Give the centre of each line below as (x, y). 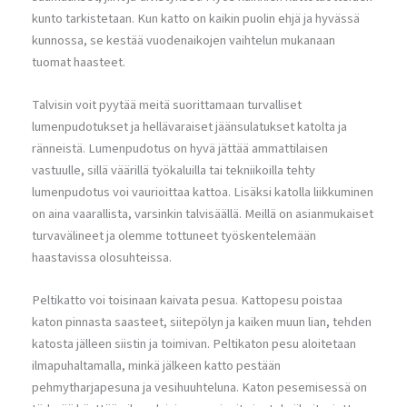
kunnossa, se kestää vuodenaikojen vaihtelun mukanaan (184, 40)
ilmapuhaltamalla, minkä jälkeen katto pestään (156, 366)
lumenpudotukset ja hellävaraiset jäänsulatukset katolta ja (189, 126)
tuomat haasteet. (79, 62)
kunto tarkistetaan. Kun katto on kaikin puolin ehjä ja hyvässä (196, 18)
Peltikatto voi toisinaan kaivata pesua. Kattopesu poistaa (187, 301)
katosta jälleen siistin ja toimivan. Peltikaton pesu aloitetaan (194, 344)
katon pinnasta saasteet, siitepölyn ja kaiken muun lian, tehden (202, 323)
